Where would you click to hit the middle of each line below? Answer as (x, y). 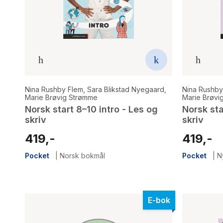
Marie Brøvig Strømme (61, 98)
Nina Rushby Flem (54, 90)
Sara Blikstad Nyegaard (126, 90)
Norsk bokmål (82, 156)
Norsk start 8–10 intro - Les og (91, 110)
